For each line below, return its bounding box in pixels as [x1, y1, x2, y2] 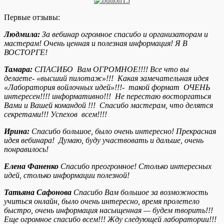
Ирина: [4, 126, 29, 135]
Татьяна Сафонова [4, 187, 71, 196]
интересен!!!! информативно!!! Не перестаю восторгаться [4, 91, 211, 100]
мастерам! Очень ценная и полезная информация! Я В [4, 38, 187, 47]
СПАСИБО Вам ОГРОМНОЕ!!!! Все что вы [34, 64, 189, 73]
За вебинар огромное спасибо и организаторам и [40, 29, 208, 38]
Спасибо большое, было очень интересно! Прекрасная [29, 126, 216, 135]
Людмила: [4, 29, 40, 38]
